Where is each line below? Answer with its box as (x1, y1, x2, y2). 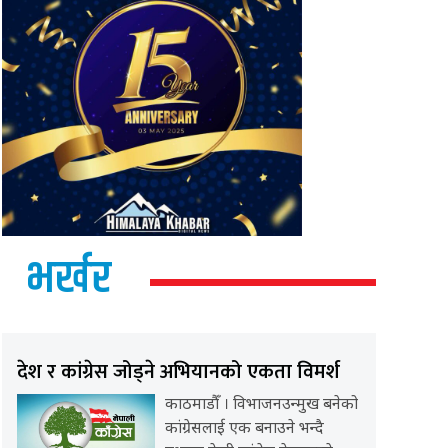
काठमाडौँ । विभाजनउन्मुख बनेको (164, 395, 358, 417)
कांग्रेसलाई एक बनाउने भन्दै (164, 419, 324, 441)
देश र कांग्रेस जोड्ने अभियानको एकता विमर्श (17, 355, 341, 390)
